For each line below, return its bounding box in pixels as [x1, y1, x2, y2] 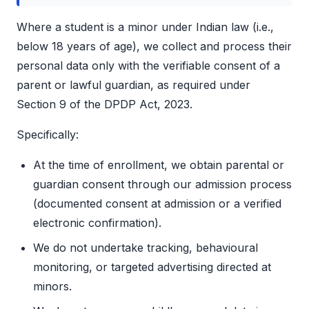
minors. [33, 279, 72, 294]
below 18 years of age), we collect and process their [17, 39, 292, 54]
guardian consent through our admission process [33, 177, 292, 192]
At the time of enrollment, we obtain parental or [33, 158, 284, 172]
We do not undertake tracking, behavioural [33, 241, 258, 255]
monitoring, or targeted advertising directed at [33, 260, 271, 275]
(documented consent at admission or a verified [33, 197, 281, 211]
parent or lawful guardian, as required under [17, 78, 250, 92]
